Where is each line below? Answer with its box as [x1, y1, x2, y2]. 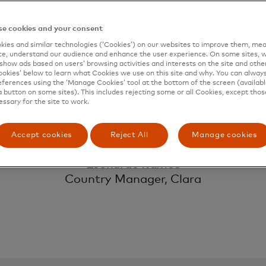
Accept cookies [11, 131, 72, 139]
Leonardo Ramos [85, 159, 180, 171]
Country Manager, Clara [65, 173, 201, 186]
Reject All [110, 131, 148, 139]
